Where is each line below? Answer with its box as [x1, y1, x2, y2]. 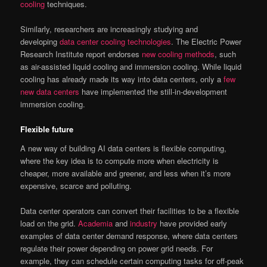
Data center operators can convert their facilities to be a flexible [20, 204, 240, 216]
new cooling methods [142, 48, 215, 60]
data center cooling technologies [60, 35, 172, 47]
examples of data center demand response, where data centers [20, 229, 238, 241]
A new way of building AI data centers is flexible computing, [20, 142, 227, 154]
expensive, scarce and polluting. [20, 179, 132, 191]
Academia [78, 217, 113, 229]
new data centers [20, 85, 80, 97]
